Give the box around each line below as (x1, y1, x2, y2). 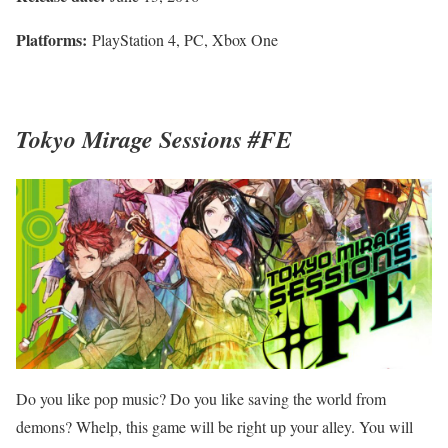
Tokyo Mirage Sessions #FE (16, 121, 292, 156)
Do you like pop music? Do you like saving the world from (16, 387, 386, 409)
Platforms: (16, 27, 87, 51)
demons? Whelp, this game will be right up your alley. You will (16, 415, 413, 437)
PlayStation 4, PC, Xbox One (87, 28, 278, 50)
